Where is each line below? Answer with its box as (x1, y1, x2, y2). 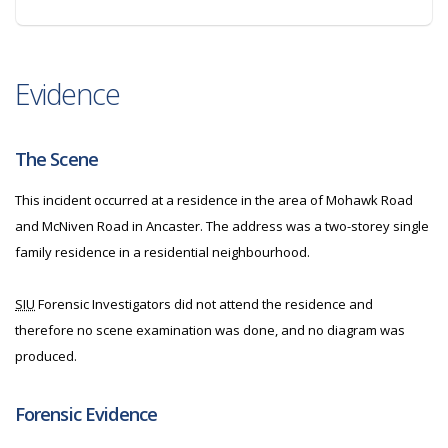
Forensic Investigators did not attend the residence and (35, 295, 373, 313)
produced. (15, 347, 77, 365)
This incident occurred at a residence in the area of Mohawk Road (15, 191, 413, 209)
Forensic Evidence (15, 402, 158, 426)
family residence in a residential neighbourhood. (15, 243, 310, 261)
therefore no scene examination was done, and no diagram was (15, 321, 405, 339)
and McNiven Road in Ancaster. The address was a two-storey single (15, 217, 429, 235)
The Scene (15, 147, 98, 171)
